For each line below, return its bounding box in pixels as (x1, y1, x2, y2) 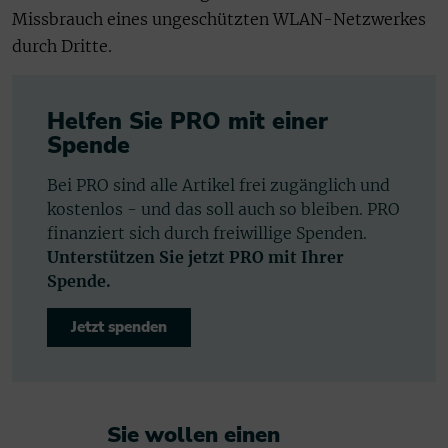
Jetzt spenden (71, 316, 167, 337)
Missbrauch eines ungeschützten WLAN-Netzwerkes (12, 9, 426, 30)
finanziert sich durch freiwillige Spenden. (47, 222, 367, 243)
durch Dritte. (12, 36, 112, 57)
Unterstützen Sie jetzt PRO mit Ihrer (47, 246, 344, 267)
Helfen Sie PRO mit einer (47, 105, 328, 137)
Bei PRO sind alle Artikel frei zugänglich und (47, 174, 390, 195)
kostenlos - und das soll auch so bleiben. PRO (47, 198, 400, 219)
